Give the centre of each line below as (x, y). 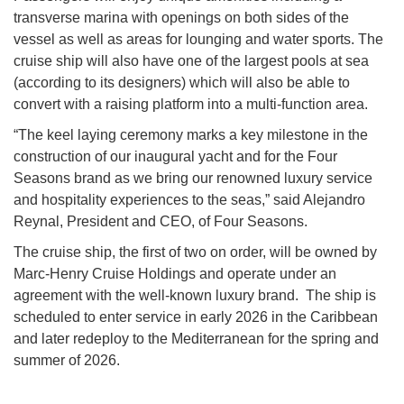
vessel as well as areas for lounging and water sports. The (198, 40)
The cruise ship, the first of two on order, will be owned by (195, 252)
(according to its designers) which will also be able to (182, 83)
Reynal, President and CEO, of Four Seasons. (161, 222)
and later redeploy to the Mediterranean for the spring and (196, 339)
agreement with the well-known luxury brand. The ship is (195, 296)
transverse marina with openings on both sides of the (181, 18)
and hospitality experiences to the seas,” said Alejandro (189, 200)
